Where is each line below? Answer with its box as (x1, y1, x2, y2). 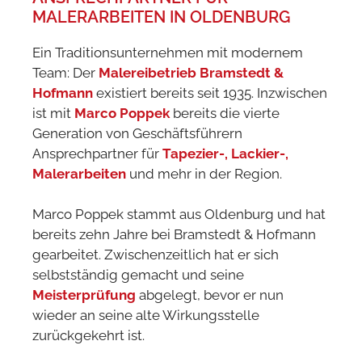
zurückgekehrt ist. (32, 327, 145, 344)
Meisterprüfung (32, 287, 136, 304)
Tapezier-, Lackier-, (162, 145, 288, 162)
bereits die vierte (170, 104, 280, 121)
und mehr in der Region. (126, 165, 282, 182)
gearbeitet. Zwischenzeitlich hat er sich (32, 246, 279, 263)
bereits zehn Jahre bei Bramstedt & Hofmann (32, 226, 316, 243)
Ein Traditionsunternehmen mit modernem (32, 44, 303, 61)
